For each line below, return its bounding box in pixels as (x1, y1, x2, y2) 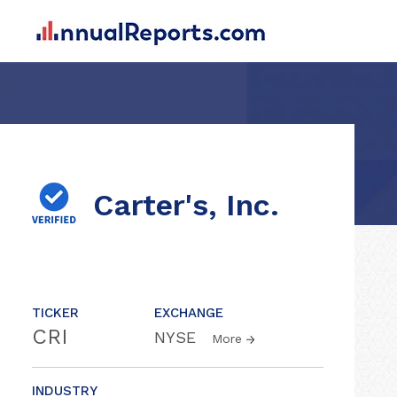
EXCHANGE (154, 305, 223, 321)
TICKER (32, 305, 79, 321)
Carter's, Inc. (93, 187, 279, 222)
